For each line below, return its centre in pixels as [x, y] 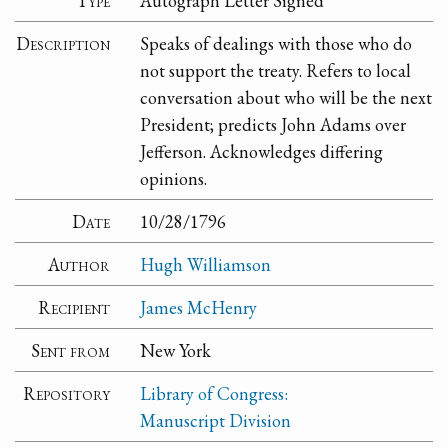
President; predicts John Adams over [273, 124]
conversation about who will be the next [286, 97]
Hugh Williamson [206, 264]
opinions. [174, 178]
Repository [67, 393]
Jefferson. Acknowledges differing [262, 151]
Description [63, 43]
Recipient [74, 307]
